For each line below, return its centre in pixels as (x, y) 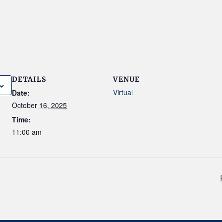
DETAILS (29, 79)
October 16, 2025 (39, 105)
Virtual (123, 92)
